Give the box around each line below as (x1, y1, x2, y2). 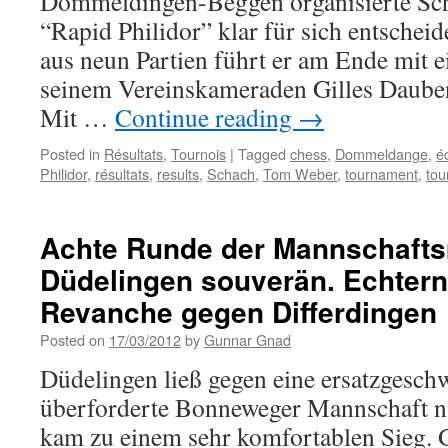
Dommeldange (335, 143, 428, 164)
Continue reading (115, 100, 298, 134)
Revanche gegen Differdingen (40, 291, 437, 332)
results (157, 163, 199, 184)
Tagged (238, 143, 286, 164)
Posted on (40, 329, 105, 350)
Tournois (171, 143, 226, 164)
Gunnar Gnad (204, 329, 291, 350)
